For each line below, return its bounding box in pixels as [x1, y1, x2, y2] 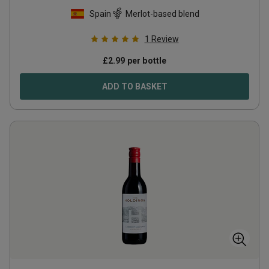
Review [151, 34, 179, 44]
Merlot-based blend [125, 8, 199, 19]
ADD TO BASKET [101, 82, 168, 91]
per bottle [125, 56, 167, 65]
